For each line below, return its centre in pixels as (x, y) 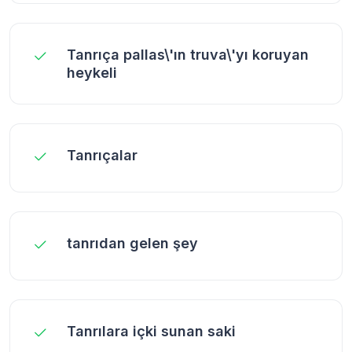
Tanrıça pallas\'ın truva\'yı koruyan (188, 54)
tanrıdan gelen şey (132, 243)
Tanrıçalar (102, 155)
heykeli (92, 72)
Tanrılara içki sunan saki (151, 331)
